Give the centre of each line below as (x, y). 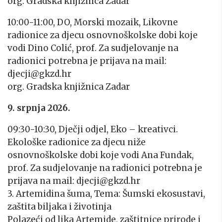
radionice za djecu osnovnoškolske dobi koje (103, 35)
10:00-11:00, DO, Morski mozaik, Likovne (93, 23)
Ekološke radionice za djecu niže (77, 142)
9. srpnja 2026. (39, 108)
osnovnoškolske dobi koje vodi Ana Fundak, (101, 155)
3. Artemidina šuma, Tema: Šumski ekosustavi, (106, 194)
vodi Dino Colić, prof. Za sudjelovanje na (93, 48)
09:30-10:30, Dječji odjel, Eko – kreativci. (93, 130)
